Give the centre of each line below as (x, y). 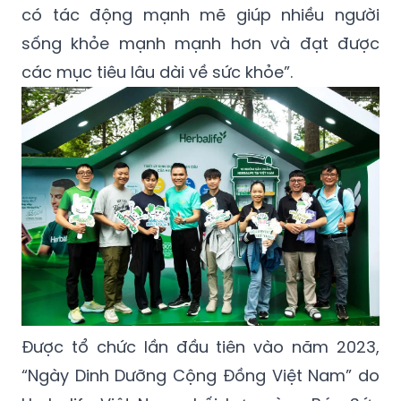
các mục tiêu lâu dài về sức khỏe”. (157, 73)
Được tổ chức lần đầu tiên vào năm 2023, (200, 346)
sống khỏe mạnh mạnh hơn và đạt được (200, 44)
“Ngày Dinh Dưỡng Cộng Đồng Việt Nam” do (200, 375)
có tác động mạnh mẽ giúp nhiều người (200, 15)
